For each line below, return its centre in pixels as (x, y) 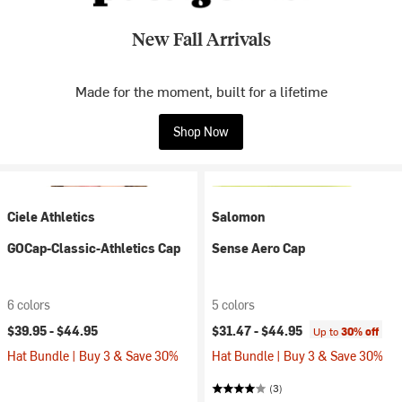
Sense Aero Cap (258, 248)
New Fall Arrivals (201, 38)
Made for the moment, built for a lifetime (201, 91)
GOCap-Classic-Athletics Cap (94, 248)
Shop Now (201, 131)
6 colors (29, 305)
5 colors (233, 305)
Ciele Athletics (51, 217)
